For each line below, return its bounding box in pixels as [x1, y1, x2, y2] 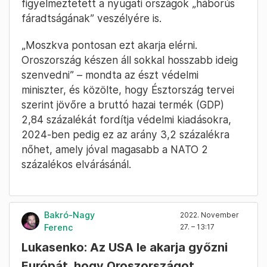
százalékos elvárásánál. [21, 158, 131, 171]
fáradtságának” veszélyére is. [21, 12, 162, 25]
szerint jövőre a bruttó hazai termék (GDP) [21, 98, 224, 111]
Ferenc [44, 222, 73, 233]
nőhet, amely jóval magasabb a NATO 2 [21, 143, 208, 156]
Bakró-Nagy [44, 210, 95, 221]
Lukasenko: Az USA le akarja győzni [21, 240, 228, 255]
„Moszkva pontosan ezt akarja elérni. [21, 39, 197, 52]
